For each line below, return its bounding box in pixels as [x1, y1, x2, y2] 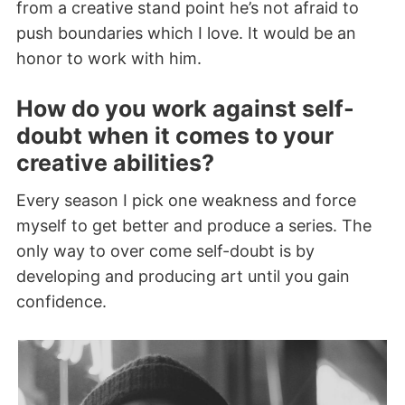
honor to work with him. [16, 49, 202, 69]
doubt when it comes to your [16, 121, 334, 149]
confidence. [16, 292, 107, 312]
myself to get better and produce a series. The [16, 216, 372, 236]
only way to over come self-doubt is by [16, 241, 315, 261]
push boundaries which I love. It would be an [16, 24, 356, 43]
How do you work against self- [16, 94, 354, 122]
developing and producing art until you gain [16, 267, 350, 287]
